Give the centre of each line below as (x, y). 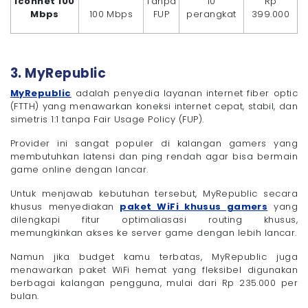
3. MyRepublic (58, 73)
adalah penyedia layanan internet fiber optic (184, 93)
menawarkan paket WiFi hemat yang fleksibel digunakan (154, 269)
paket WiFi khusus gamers (194, 206)
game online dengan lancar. (79, 169)
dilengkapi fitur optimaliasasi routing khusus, (154, 219)
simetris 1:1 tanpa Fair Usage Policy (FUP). (107, 119)
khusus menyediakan (65, 206)
